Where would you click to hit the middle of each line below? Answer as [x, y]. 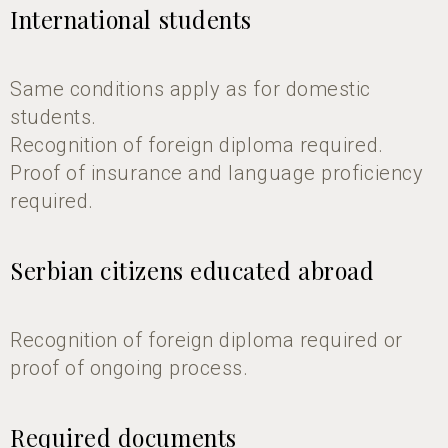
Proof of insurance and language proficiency [217, 172]
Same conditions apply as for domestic [190, 88]
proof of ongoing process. [129, 367]
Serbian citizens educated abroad [192, 270]
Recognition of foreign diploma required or [206, 339]
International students [131, 19]
